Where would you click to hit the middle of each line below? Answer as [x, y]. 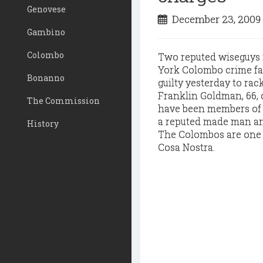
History [43, 124]
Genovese [46, 9]
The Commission [63, 101]
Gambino [46, 32]
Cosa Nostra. [186, 147]
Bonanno [46, 78]
